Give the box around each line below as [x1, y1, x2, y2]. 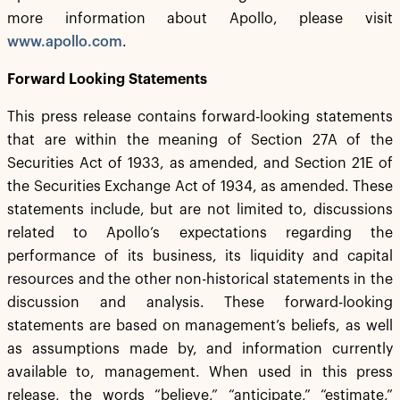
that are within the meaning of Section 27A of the [7, 133, 393, 147]
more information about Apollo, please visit [7, 12, 393, 26]
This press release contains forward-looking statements [7, 110, 393, 124]
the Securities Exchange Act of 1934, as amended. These [7, 179, 393, 194]
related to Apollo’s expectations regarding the [7, 226, 393, 240]
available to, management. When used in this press [7, 365, 393, 379]
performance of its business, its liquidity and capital [7, 249, 393, 263]
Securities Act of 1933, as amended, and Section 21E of [7, 156, 393, 171]
